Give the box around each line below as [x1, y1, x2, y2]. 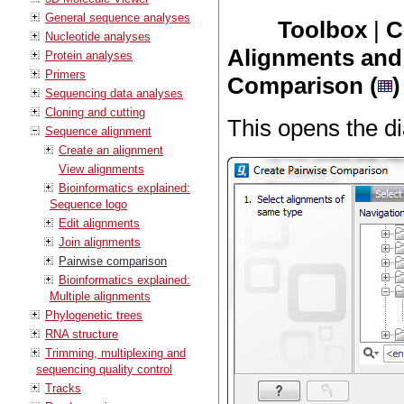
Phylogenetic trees [45, 308, 142, 322]
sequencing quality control [36, 362, 172, 376]
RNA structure [45, 326, 118, 341]
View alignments [59, 161, 144, 176]
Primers [45, 67, 86, 81]
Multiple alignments [50, 289, 151, 303]
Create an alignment [59, 142, 163, 157]
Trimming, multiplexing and [45, 345, 186, 360]
